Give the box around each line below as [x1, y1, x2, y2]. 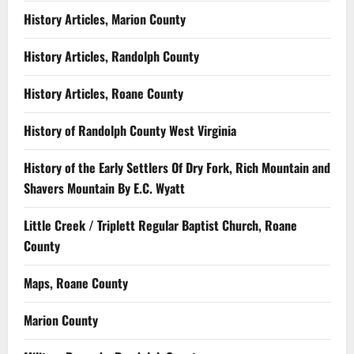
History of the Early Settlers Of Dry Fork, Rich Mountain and [24, 157, 330, 177]
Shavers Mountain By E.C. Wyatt [24, 178, 185, 198]
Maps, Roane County [24, 273, 128, 292]
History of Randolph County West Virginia [24, 120, 236, 140]
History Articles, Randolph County [24, 46, 199, 66]
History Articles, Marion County [24, 9, 186, 28]
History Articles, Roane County [24, 83, 183, 103]
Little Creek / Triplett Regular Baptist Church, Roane [24, 215, 297, 235]
